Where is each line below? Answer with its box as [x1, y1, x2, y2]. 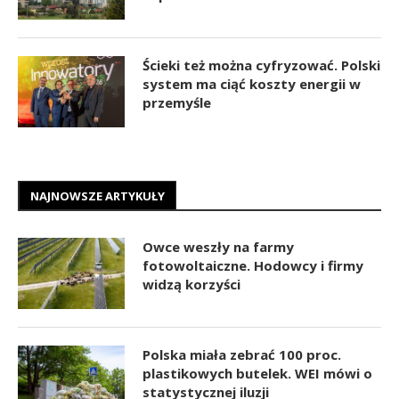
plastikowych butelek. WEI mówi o [142, 363, 372, 382]
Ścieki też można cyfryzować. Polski [142, 55, 380, 74]
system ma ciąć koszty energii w [142, 74, 361, 93]
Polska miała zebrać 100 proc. [142, 345, 341, 363]
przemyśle [142, 93, 211, 111]
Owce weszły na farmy [142, 237, 294, 256]
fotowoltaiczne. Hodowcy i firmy [142, 256, 363, 274]
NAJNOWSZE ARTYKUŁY [30, 187, 165, 204]
